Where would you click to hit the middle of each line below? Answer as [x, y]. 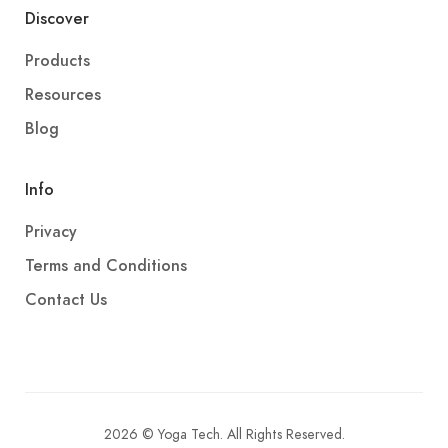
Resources [63, 95]
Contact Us [66, 300]
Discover [57, 19]
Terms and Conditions [106, 266]
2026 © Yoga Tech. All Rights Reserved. [224, 435]
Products [57, 61]
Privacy [51, 232]
